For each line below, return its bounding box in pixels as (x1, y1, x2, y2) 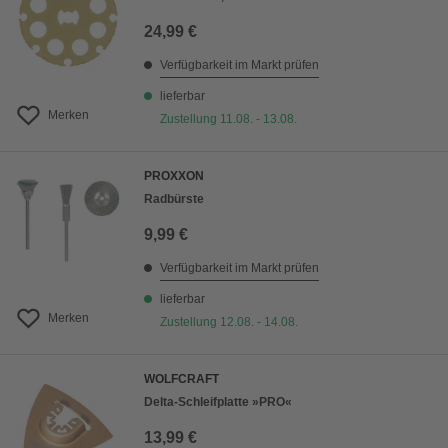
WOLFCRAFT (144, 372, 219, 387)
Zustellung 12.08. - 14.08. (160, 315, 298, 330)
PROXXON (144, 169, 204, 184)
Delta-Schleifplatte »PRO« (144, 395, 292, 410)
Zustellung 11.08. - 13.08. (160, 112, 297, 127)
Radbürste (144, 192, 204, 207)
